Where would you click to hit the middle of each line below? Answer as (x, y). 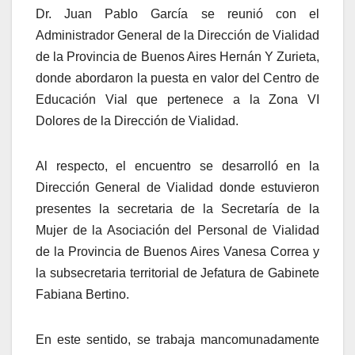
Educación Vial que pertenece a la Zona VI (177, 99)
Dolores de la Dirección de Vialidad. (137, 120)
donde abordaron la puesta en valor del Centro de (177, 78)
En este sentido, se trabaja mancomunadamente (177, 339)
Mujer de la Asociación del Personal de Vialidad (177, 230)
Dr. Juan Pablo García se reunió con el (177, 13)
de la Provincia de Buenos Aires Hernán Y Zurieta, (177, 56)
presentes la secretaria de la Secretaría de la (177, 208)
